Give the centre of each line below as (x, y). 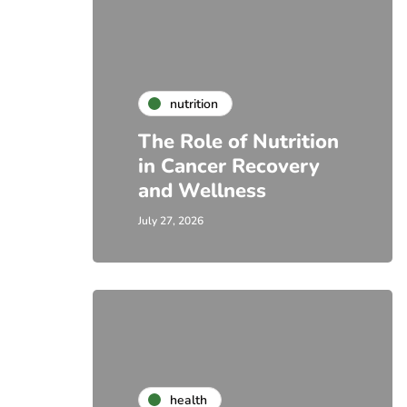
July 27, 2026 (171, 221)
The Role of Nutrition (238, 142)
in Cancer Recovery (229, 166)
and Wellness (202, 191)
